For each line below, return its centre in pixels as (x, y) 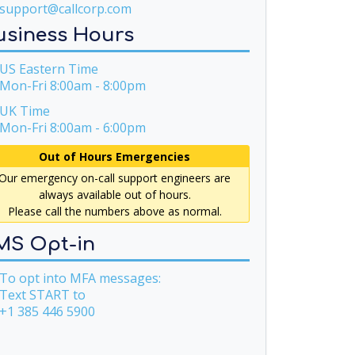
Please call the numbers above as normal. (115, 212)
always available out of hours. (115, 195)
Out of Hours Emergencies (115, 157)
